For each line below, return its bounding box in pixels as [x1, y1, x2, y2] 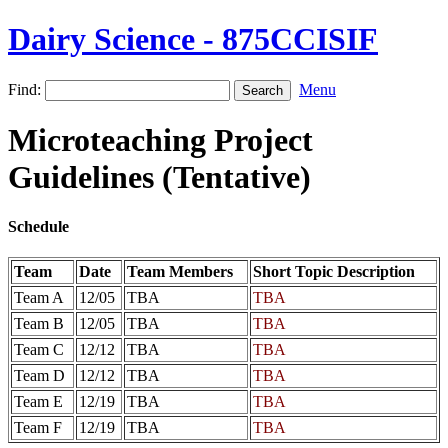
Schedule [8, 217, 69, 235]
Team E [14, 393, 63, 411]
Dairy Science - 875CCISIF [8, 21, 378, 58]
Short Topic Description [253, 263, 415, 281]
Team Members [127, 263, 233, 281]
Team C [14, 341, 64, 359]
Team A [14, 289, 64, 307]
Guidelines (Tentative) [8, 159, 311, 196]
